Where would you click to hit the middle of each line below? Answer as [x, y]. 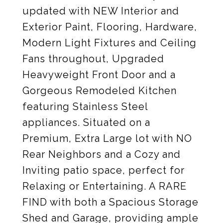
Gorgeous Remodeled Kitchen [100, 91]
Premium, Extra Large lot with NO [107, 138]
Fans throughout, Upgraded [93, 59]
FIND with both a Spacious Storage [111, 202]
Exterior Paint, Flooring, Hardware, [110, 27]
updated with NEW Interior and [101, 11]
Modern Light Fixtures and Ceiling [110, 43]
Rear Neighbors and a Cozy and [102, 154]
